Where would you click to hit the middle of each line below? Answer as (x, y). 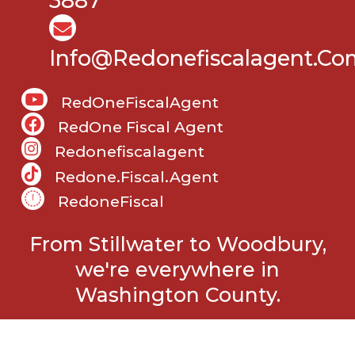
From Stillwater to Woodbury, (177, 244)
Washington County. (177, 294)
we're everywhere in (177, 269)
